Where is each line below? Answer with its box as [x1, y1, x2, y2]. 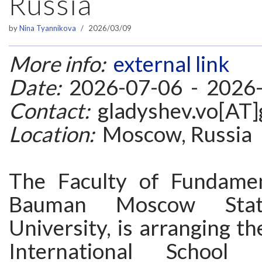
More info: [9, 51, 105, 77]
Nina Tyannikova [19, 23, 76, 33]
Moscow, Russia [94, 121, 252, 147]
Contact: [9, 98, 89, 124]
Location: [9, 121, 94, 147]
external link [113, 51, 230, 77]
